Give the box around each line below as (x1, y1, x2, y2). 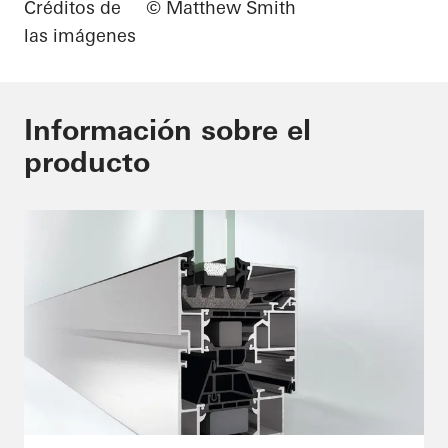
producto (24, 145, 150, 180)
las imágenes (24, 24, 136, 48)
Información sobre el (24, 113, 311, 148)
